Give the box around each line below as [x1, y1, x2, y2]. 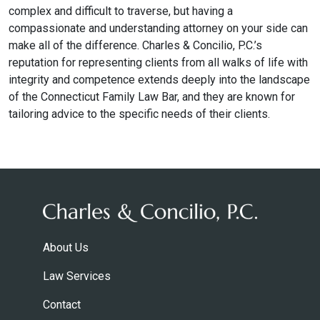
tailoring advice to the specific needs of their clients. [9, 107, 270, 121]
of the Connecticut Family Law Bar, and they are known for [9, 90, 295, 104]
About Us [43, 240, 89, 254]
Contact [43, 297, 81, 311]
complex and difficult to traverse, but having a [9, 4, 233, 18]
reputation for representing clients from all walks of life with [9, 56, 308, 69]
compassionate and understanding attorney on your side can [9, 21, 308, 35]
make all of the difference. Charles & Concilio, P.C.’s [9, 39, 262, 52]
